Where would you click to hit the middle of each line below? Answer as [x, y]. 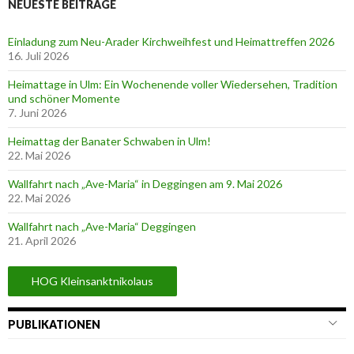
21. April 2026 [42, 241]
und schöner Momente [64, 98]
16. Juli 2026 [38, 56]
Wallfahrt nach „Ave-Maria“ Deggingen [102, 226]
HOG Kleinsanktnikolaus [92, 281]
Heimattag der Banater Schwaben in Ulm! [109, 141]
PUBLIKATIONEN [54, 324]
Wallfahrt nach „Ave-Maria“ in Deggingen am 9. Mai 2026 [145, 184]
